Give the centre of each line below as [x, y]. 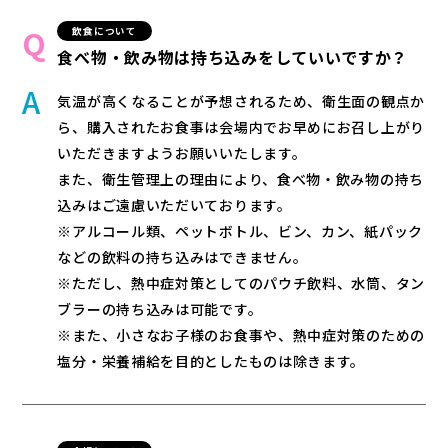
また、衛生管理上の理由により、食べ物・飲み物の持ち [240, 179]
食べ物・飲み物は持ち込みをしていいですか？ [233, 57]
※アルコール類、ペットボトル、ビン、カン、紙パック [240, 231]
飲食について [104, 31]
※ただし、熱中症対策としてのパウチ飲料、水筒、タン [241, 283]
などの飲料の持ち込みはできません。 [182, 257]
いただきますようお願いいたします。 [182, 153]
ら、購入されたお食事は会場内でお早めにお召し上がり [241, 127]
